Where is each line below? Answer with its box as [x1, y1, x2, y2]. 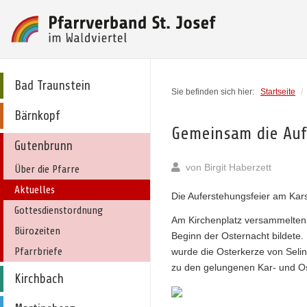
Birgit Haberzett [204, 162, 271, 173]
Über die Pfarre [14, 163, 79, 175]
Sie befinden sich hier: [171, 88, 258, 96]
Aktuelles [14, 184, 55, 196]
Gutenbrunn [14, 138, 73, 153]
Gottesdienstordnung [14, 204, 103, 217]
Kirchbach [14, 271, 64, 286]
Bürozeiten [14, 225, 60, 237]
